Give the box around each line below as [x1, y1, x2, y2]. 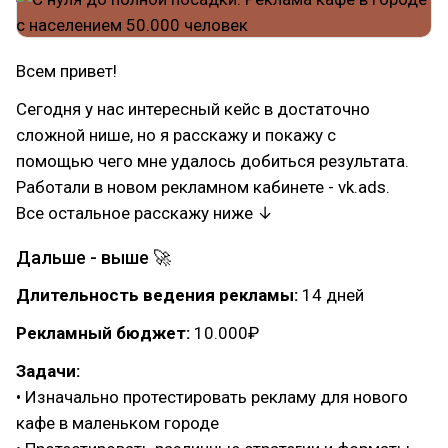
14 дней [298, 285, 364, 305]
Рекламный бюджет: [16, 323, 190, 343]
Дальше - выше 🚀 [16, 247, 171, 268]
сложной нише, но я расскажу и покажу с [16, 125, 336, 145]
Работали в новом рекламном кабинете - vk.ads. [16, 177, 390, 197]
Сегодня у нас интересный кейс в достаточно [16, 99, 370, 119]
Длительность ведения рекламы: [16, 285, 298, 305]
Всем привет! [16, 61, 117, 81]
